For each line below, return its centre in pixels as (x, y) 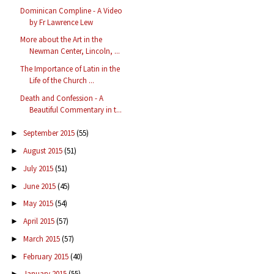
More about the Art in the (61, 40)
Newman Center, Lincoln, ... (75, 51)
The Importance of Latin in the (70, 69)
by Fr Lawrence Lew (61, 22)
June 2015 (40, 186)
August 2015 (43, 151)
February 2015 (46, 256)
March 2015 (42, 239)
